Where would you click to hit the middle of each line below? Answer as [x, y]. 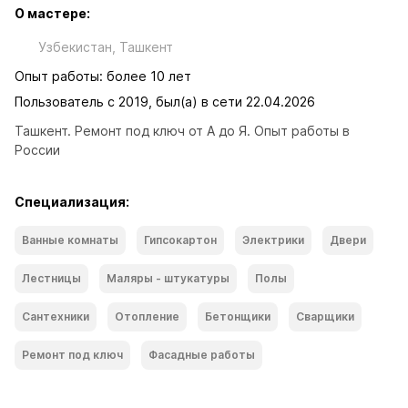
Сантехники [56, 316]
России [37, 150]
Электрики [273, 240]
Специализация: [72, 202]
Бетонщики [238, 316]
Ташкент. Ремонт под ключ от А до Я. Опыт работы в [182, 131]
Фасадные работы [202, 355]
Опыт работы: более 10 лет [103, 76]
